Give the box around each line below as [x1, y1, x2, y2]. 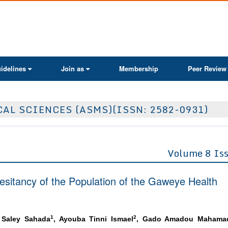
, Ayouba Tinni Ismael [53, 215, 133, 223]
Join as [61, 64, 84, 73]
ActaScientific [116, 7, 158, 17]
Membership [119, 64, 158, 73]
